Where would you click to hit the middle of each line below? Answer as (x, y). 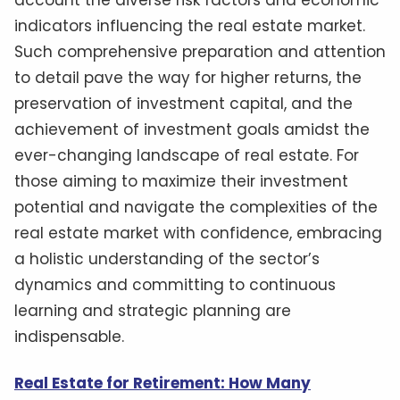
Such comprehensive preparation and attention (200, 51)
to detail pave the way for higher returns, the (188, 77)
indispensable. (69, 336)
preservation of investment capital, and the (183, 103)
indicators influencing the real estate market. (190, 25)
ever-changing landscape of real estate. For (187, 155)
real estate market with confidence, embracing (198, 233)
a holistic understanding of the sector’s (167, 258)
